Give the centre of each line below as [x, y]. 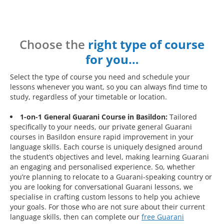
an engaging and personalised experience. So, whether [102, 167]
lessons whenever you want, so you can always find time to [108, 87]
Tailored [182, 117]
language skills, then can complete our [76, 217]
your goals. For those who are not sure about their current [107, 207]
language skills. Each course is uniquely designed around [106, 147]
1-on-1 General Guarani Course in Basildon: [94, 117]
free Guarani [163, 217]
